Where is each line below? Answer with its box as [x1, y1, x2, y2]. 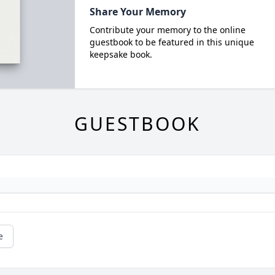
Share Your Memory [89, 5, 186, 18]
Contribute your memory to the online [89, 24, 246, 36]
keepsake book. [89, 48, 152, 60]
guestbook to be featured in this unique [89, 36, 254, 48]
